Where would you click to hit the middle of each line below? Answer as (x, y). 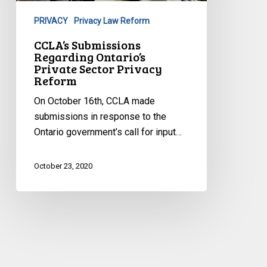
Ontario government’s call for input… (108, 132)
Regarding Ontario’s (89, 57)
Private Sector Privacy (98, 69)
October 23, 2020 (63, 166)
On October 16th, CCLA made (94, 101)
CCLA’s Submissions (87, 45)
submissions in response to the (100, 117)
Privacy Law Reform (111, 21)
